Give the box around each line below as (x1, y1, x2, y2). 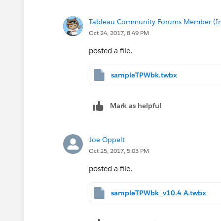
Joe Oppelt (89, 135, 125, 144)
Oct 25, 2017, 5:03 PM (89, 146, 149, 155)
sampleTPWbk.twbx (111, 70, 177, 79)
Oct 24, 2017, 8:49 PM (89, 28, 149, 37)
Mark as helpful (110, 101, 161, 110)
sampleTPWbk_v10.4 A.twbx (111, 188, 206, 197)
